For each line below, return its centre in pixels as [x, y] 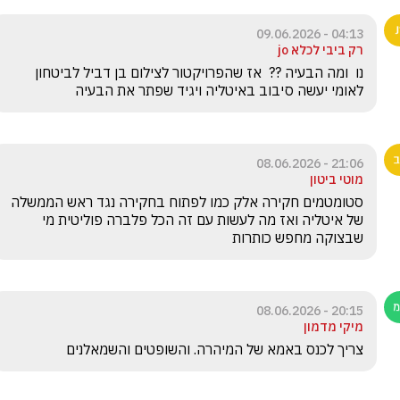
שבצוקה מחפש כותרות [296, 237]
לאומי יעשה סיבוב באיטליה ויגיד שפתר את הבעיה [219, 90]
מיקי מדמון [333, 327]
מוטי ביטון [337, 179]
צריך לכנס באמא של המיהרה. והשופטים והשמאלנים [211, 349]
